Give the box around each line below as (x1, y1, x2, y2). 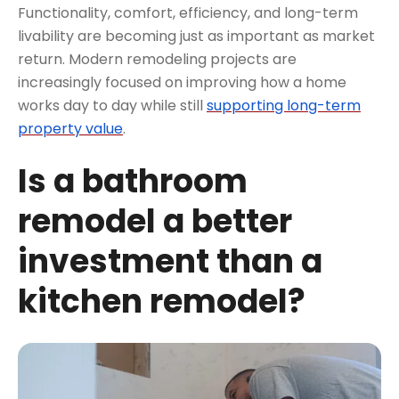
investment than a (18, 238, 322, 284)
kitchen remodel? (18, 278, 305, 324)
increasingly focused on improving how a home (18, 72, 346, 93)
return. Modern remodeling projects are (18, 49, 297, 69)
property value (18, 118, 123, 139)
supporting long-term (207, 95, 361, 116)
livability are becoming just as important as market (18, 26, 375, 46)
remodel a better (18, 198, 292, 244)
